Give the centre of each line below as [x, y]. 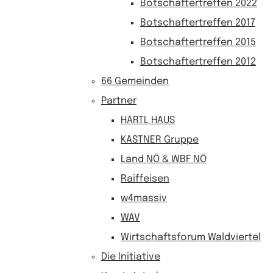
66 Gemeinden [135, 81]
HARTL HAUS [148, 120]
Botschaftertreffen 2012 [198, 62]
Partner [119, 101]
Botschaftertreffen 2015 [198, 42]
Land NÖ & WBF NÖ [164, 159]
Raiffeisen [145, 179]
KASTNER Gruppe [160, 140]
